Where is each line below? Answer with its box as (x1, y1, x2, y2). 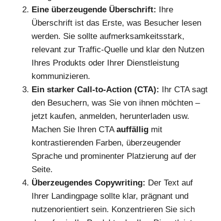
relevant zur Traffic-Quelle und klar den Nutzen (32, 44, 204, 54)
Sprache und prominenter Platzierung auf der (32, 151, 196, 161)
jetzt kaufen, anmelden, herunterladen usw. (32, 111, 189, 121)
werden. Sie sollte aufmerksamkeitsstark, (32, 31, 184, 41)
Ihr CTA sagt (159, 84, 208, 94)
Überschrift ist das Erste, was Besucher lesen (32, 18, 201, 28)
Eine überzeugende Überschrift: (32, 4, 156, 14)
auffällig (116, 124, 148, 134)
